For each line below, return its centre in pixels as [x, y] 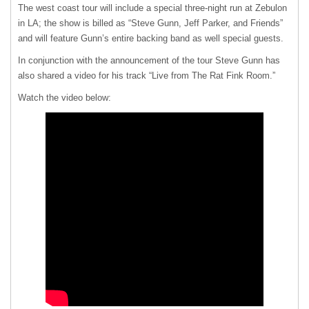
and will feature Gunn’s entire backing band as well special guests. [151, 38]
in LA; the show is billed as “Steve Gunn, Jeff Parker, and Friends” [150, 23]
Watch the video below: [64, 97]
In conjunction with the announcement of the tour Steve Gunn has [149, 60]
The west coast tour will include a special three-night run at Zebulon [152, 8]
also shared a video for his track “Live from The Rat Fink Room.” [147, 75]
